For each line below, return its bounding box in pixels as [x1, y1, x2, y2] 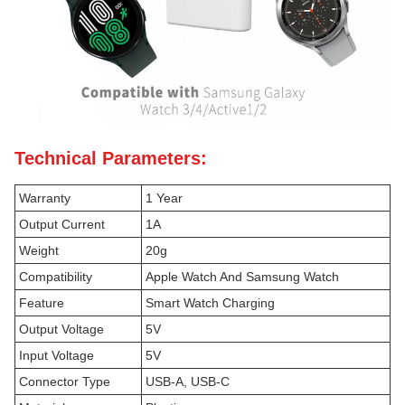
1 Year [146, 191, 183, 205]
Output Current [19, 217, 105, 231]
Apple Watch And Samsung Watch [146, 269, 339, 284]
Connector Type [19, 374, 110, 389]
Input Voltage [19, 348, 94, 363]
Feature [19, 296, 64, 310]
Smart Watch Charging [146, 296, 275, 310]
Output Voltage [19, 322, 104, 336]
